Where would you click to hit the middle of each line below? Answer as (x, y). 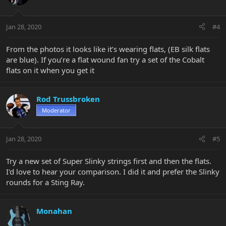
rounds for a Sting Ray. (45, 182)
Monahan (54, 211)
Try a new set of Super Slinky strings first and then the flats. (109, 161)
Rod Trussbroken (68, 99)
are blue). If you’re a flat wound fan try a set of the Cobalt (105, 59)
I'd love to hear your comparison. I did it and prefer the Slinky (113, 172)
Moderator (56, 110)
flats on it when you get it (50, 70)
